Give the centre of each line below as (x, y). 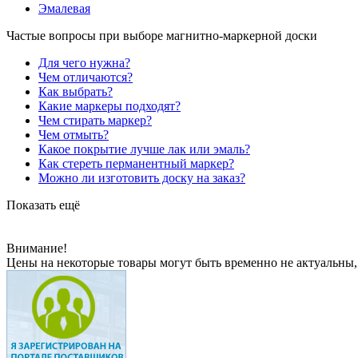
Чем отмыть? (74, 134)
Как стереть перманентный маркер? (136, 163)
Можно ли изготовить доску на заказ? (142, 177)
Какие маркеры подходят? (109, 105)
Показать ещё (43, 205)
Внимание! (37, 248)
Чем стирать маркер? (95, 120)
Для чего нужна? (84, 62)
